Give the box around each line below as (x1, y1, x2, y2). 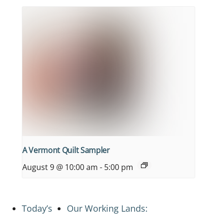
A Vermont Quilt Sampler (22, 144, 110, 155)
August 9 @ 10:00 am (22, 161, 98, 172)
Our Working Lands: (66, 202, 148, 214)
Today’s (22, 202, 52, 214)
